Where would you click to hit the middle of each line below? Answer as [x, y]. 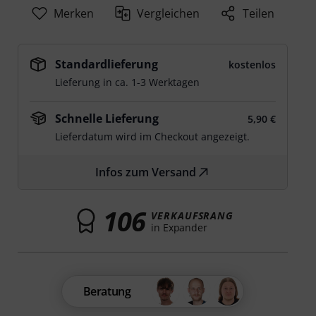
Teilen [259, 13]
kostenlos [252, 65]
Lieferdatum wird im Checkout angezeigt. [153, 136]
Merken [73, 13]
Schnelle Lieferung [107, 119]
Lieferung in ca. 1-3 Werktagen [128, 82]
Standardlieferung [107, 64]
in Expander [179, 227]
